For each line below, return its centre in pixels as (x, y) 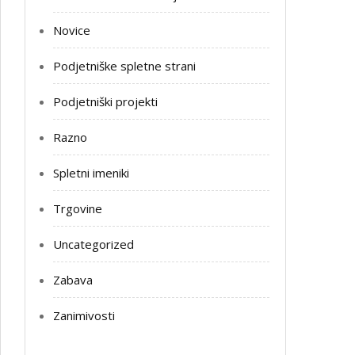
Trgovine (78, 208)
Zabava (73, 280)
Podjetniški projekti (105, 101)
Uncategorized (94, 244)
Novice (72, 30)
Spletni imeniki (91, 173)
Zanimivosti (84, 315)
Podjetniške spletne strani (124, 66)
